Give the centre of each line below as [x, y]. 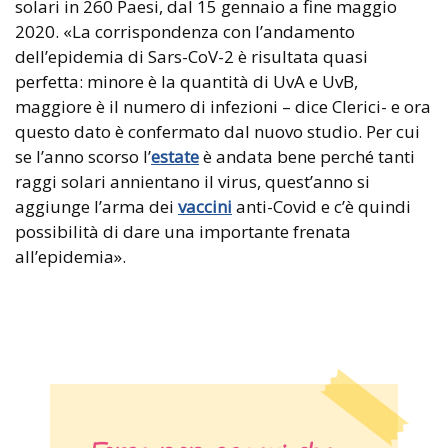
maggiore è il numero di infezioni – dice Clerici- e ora [223, 106]
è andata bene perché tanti [307, 156]
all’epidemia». [70, 256]
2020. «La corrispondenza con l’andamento [185, 31]
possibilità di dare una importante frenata [183, 231]
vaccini [205, 206]
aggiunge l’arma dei [96, 206]
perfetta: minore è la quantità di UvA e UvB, [186, 81]
